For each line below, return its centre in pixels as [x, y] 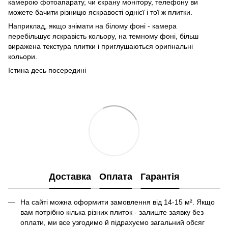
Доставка [70, 176]
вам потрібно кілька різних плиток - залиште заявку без [112, 212]
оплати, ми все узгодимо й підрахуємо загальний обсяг [112, 222]
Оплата [116, 176]
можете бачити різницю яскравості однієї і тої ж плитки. [100, 12]
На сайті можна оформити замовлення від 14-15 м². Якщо [118, 202]
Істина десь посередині [47, 70]
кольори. [23, 56]
